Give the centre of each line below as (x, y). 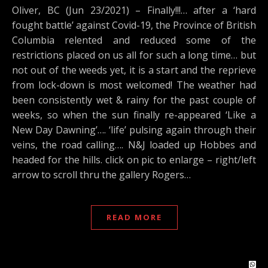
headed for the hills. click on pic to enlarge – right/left (134, 160)
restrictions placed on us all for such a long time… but (134, 55)
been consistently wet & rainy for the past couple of (134, 100)
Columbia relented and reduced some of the (134, 40)
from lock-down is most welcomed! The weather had (134, 85)
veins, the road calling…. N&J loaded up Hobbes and (134, 145)
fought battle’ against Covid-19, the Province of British (134, 25)
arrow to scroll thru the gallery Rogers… (101, 175)
